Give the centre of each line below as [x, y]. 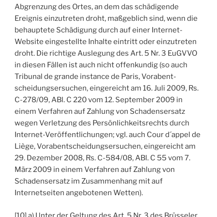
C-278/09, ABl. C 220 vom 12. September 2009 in [99, 100]
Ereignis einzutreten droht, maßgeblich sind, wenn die [106, 19]
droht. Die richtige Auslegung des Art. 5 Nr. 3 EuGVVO [106, 54]
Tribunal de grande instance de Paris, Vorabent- [95, 77]
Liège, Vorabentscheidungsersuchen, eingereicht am [105, 147]
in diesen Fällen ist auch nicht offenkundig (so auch [101, 65]
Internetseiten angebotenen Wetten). [79, 193]
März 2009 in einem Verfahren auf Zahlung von [95, 170]
